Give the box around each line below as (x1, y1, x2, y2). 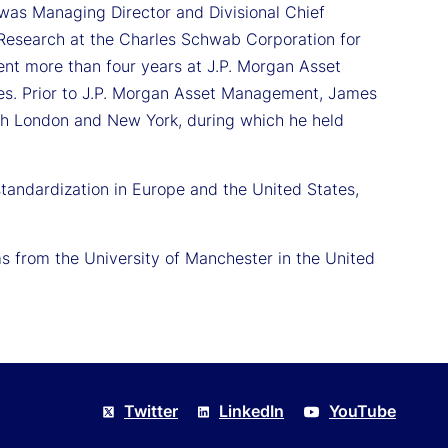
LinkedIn (219, 400, 284, 421)
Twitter (124, 400, 178, 421)
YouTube (329, 400, 396, 421)
